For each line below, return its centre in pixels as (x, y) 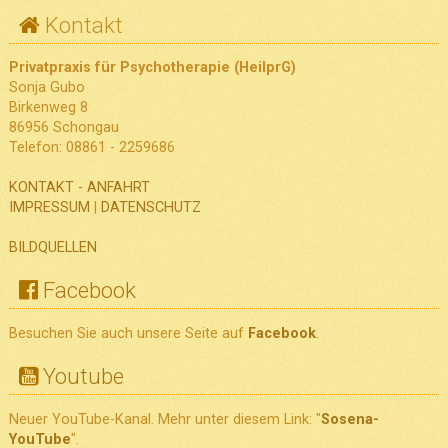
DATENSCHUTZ (150, 208)
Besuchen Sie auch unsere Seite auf (128, 333)
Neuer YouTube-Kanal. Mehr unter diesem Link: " (164, 419)
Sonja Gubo (46, 88)
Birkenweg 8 (48, 108)
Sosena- (349, 419)
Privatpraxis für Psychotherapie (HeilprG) (152, 68)
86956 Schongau (63, 128)
